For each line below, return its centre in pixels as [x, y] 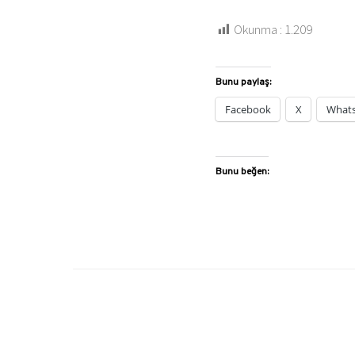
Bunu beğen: [242, 172]
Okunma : [258, 30]
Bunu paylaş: [243, 83]
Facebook [248, 110]
